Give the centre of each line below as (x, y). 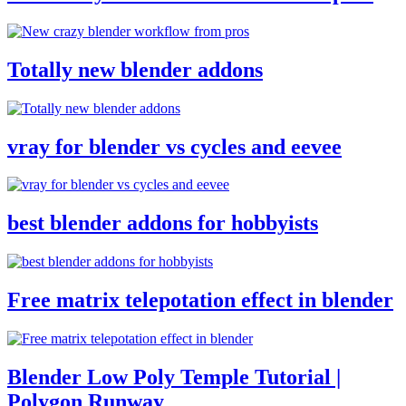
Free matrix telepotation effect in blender (200, 300)
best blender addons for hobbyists (163, 223)
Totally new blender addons (135, 69)
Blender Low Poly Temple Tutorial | (174, 377)
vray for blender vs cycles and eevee (174, 146)
